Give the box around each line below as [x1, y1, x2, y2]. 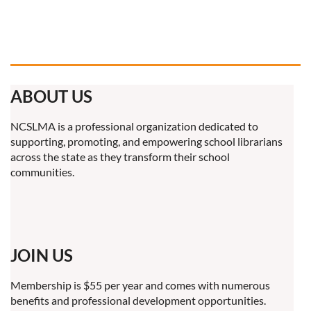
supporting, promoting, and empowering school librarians [10, 135, 283, 148]
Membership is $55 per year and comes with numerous [10, 278, 270, 292]
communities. [10, 165, 74, 178]
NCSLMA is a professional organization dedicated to [10, 119, 258, 133]
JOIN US [10, 245, 73, 265]
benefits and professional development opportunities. [10, 294, 268, 307]
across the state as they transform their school [10, 150, 230, 163]
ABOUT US [10, 86, 92, 106]
